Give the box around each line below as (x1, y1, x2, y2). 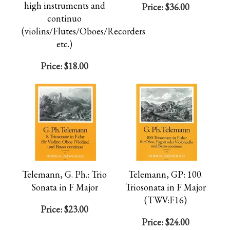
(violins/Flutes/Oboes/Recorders (22, 25, 145, 37)
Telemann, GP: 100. (128, 168, 203, 180)
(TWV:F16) (144, 194, 187, 206)
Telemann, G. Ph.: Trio (22, 168, 107, 180)
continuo (47, 12, 82, 24)
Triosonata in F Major (125, 181, 206, 193)
